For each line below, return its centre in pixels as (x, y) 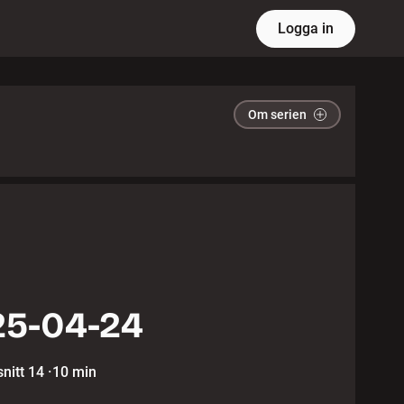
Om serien (278, 114)
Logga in (306, 28)
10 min (74, 372)
